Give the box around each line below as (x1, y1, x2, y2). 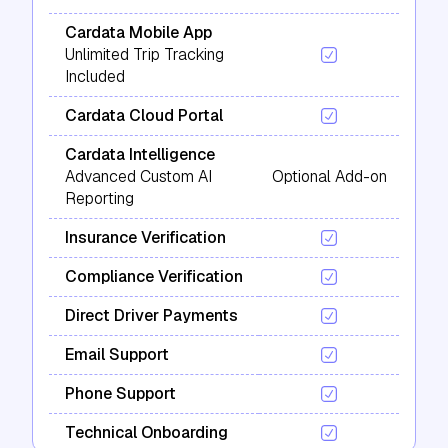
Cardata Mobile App (65, 21, 212, 43)
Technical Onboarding (65, 421, 228, 443)
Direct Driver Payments (65, 304, 238, 326)
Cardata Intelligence (65, 143, 215, 165)
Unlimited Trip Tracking (65, 43, 224, 65)
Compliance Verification (65, 265, 243, 287)
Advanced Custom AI (65, 165, 212, 187)
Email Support (65, 343, 169, 365)
